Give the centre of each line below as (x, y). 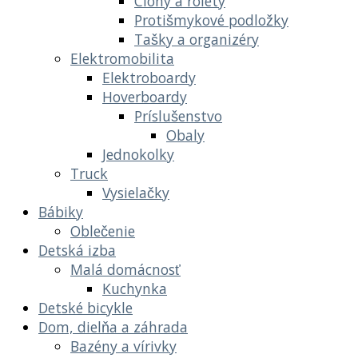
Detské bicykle (86, 307)
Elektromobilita (122, 58)
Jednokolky (138, 154)
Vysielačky (136, 192)
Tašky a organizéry (197, 39)
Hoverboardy (145, 96)
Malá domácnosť (125, 269)
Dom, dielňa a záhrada (113, 326)
